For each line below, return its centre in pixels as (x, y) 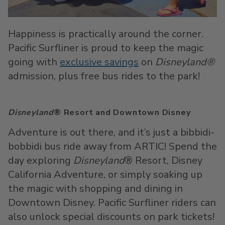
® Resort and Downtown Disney (122, 113)
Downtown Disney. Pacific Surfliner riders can (112, 203)
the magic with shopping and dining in (95, 189)
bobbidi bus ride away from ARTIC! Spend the (113, 146)
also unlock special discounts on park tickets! (113, 217)
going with (34, 62)
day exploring (41, 160)
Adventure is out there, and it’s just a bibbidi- (111, 132)
